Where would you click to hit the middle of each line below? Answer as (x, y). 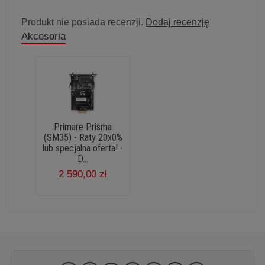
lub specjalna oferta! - (83, 148)
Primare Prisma (83, 127)
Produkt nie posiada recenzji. (83, 22)
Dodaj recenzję (177, 22)
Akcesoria (43, 36)
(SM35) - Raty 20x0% (83, 137)
